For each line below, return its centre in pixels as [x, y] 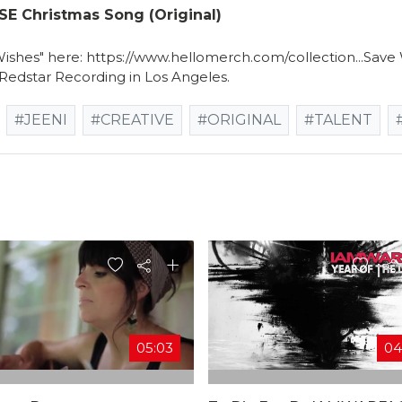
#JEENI [41, 119]
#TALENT [338, 119]
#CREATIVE [132, 119]
